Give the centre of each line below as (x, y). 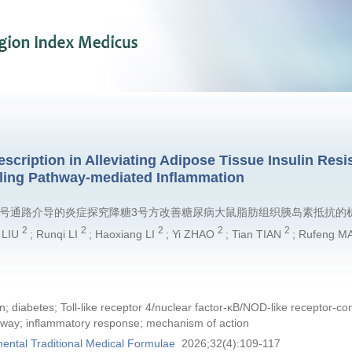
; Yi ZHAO (191, 234)
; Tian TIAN (255, 234)
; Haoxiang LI (123, 234)
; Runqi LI (55, 234)
